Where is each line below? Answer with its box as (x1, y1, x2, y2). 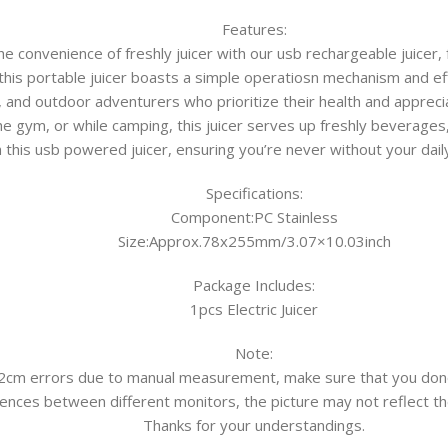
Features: (221, 19, 287, 40)
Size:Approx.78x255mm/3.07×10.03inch (117, 231, 391, 252)
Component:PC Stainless (170, 207, 338, 228)
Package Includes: (193, 275, 315, 296)
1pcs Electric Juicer (190, 299, 318, 320)
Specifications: (205, 183, 303, 204)
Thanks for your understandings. (143, 415, 365, 436)
